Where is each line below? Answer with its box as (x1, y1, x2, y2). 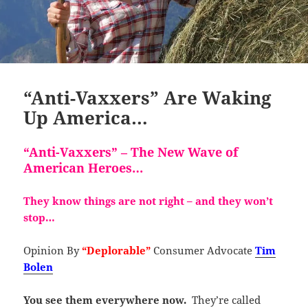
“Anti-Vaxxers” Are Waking (23, 85, 272, 110)
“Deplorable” (82, 243, 151, 257)
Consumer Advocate (151, 243, 256, 257)
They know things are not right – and (23, 193, 216, 208)
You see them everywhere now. (23, 292, 187, 307)
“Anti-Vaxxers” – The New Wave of (23, 143, 239, 160)
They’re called (186, 292, 261, 307)
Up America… (23, 104, 148, 130)
